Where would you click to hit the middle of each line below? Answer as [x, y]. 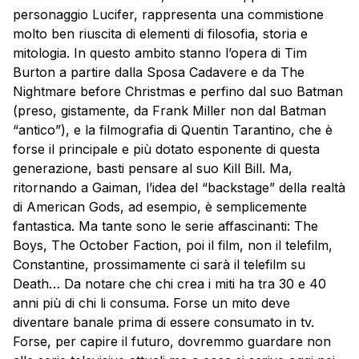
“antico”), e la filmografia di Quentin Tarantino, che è [173, 130]
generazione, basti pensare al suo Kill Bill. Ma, [153, 169]
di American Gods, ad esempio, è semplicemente [160, 207]
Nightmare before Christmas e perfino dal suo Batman [178, 92]
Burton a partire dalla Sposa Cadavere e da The [159, 73]
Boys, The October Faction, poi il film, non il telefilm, [173, 246]
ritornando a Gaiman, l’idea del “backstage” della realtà [179, 188]
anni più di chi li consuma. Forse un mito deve [151, 303]
